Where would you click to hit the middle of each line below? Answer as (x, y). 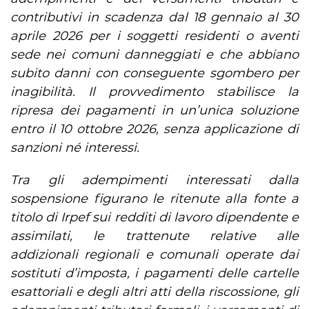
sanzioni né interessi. (75, 148)
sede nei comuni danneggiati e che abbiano (154, 55)
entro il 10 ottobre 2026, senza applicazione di (154, 129)
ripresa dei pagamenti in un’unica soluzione (154, 111)
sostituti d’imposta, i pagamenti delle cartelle (154, 273)
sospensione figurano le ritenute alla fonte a (154, 199)
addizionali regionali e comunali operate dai (154, 255)
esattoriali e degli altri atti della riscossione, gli (154, 292)
